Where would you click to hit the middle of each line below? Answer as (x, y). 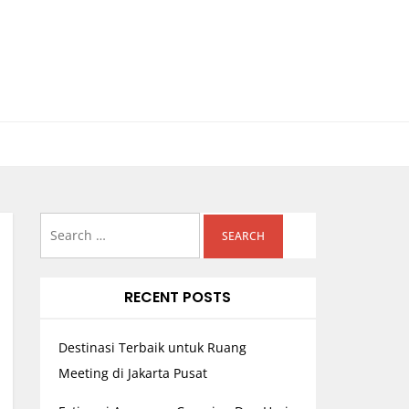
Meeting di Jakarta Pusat (132, 373)
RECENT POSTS (178, 297)
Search (60, 224)
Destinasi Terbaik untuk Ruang (152, 347)
